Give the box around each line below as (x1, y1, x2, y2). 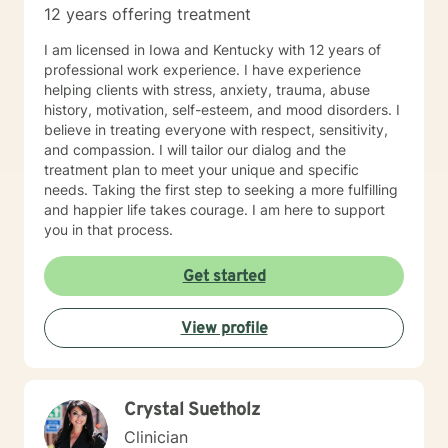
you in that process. (44, 221, 173, 238)
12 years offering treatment (44, 4, 251, 24)
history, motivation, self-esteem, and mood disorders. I (44, 101, 400, 118)
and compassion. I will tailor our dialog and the (44, 141, 346, 158)
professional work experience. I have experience (44, 61, 361, 78)
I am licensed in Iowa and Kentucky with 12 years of (44, 41, 381, 58)
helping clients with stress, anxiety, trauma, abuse (44, 81, 370, 98)
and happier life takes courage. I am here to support (44, 201, 385, 218)
